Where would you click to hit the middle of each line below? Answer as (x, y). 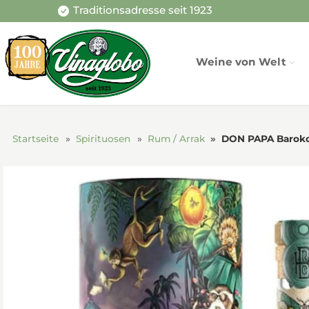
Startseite (35, 138)
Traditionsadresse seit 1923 (142, 10)
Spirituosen (103, 138)
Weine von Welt (241, 62)
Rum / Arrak (176, 138)
